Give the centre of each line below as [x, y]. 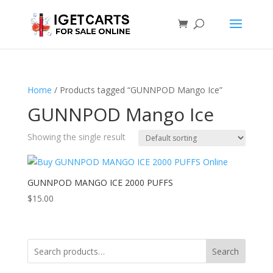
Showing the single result [76, 137]
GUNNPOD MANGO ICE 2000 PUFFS [100, 183]
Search [226, 251]
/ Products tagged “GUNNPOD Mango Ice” [137, 90]
